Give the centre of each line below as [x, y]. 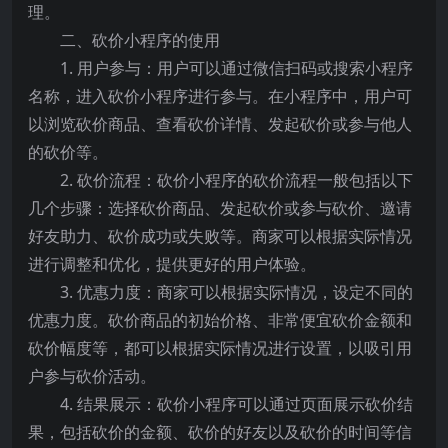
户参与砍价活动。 [92, 376]
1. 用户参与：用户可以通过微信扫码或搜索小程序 [236, 68]
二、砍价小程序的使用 [140, 40]
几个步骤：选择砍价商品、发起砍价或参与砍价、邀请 [220, 208]
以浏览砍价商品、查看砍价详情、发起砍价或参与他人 [220, 124]
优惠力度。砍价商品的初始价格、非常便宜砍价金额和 [220, 320]
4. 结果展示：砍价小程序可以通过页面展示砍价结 [236, 404]
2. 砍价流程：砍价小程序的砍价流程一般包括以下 [236, 180]
